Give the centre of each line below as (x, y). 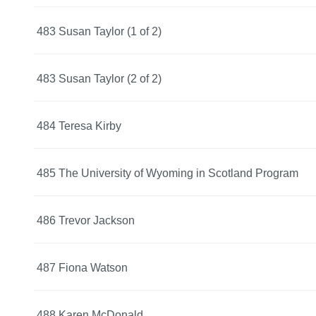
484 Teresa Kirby (79, 126)
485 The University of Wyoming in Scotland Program (168, 173)
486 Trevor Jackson (86, 220)
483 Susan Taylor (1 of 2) (99, 31)
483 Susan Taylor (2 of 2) (99, 78)
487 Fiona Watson (82, 267)
